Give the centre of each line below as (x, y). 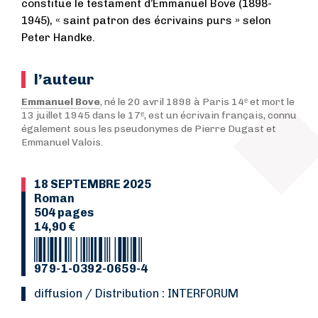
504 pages (64, 212)
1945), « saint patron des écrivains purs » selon (146, 20)
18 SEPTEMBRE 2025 (93, 184)
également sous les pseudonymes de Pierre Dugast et (149, 128)
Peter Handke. (58, 37)
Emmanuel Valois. (62, 142)
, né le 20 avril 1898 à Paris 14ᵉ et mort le (197, 102)
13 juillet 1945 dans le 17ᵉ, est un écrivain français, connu (159, 115)
